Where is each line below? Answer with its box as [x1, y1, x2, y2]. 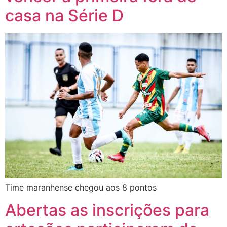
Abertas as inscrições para [5, 200, 209, 220]
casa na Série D [5, 6, 128, 26]
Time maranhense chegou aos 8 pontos [5, 182, 157, 193]
